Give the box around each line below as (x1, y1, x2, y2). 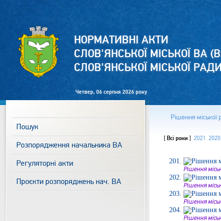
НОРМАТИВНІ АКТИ (74, 33, 168, 47)
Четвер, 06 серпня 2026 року (75, 89, 147, 96)
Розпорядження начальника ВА (16, 140, 122, 150)
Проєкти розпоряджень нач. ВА (16, 177, 121, 186)
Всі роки (167, 135, 188, 142)
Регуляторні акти (16, 158, 73, 168)
